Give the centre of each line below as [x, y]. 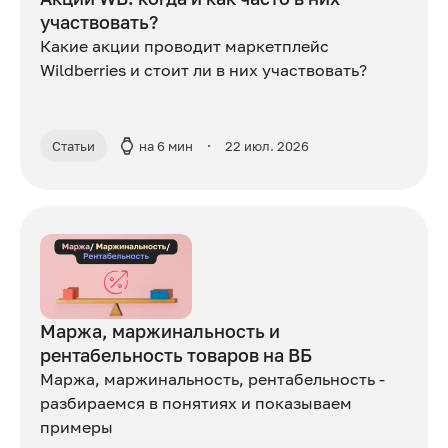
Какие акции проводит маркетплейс [184, 46]
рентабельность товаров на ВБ [176, 355]
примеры [76, 427]
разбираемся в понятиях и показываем [196, 403]
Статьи [73, 146]
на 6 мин [166, 146]
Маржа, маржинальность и [160, 331]
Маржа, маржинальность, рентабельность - [212, 379]
